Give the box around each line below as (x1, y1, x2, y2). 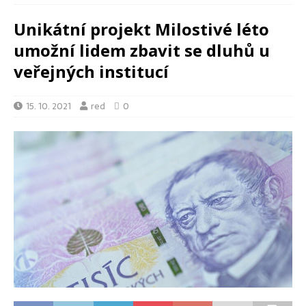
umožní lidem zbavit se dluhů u (14, 39, 270, 61)
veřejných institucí (14, 60, 169, 83)
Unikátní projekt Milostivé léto (14, 18, 269, 40)
